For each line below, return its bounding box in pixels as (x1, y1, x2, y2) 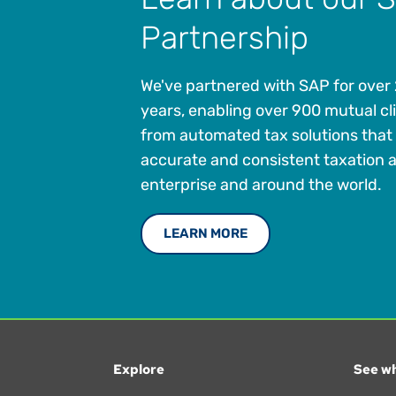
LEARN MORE (163, 225, 247, 242)
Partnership (140, 19, 308, 57)
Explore (112, 361, 164, 379)
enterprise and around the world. (140, 175, 382, 195)
